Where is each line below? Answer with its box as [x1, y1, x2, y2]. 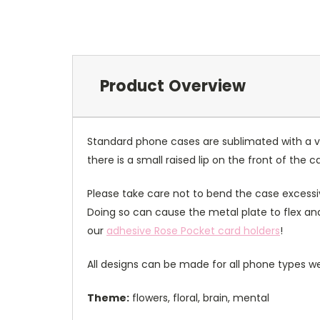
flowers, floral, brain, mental [129, 291, 269, 306]
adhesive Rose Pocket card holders [106, 224, 280, 239]
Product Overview [99, 75, 246, 98]
